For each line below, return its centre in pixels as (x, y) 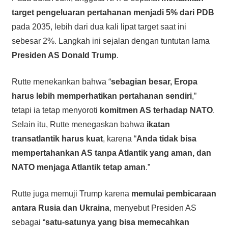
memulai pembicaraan (174, 194)
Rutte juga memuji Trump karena (71, 194)
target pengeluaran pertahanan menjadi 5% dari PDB (113, 13)
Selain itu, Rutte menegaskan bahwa (79, 125)
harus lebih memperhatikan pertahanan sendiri (102, 96)
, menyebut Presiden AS (153, 208)
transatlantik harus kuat (57, 139)
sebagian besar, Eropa (154, 82)
